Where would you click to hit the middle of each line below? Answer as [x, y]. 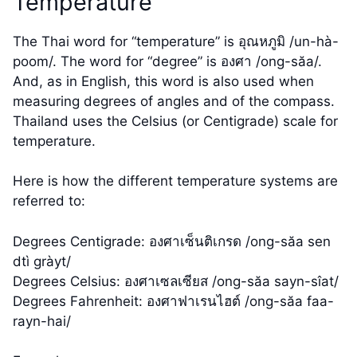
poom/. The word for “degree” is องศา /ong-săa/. [167, 61]
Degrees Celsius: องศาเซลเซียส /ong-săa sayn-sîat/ [176, 281]
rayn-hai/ [42, 321]
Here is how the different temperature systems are [175, 181]
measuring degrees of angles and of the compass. [174, 101]
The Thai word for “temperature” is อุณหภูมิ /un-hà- [176, 41]
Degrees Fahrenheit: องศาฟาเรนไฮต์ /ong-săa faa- [173, 301]
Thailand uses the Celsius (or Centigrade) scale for [175, 121]
